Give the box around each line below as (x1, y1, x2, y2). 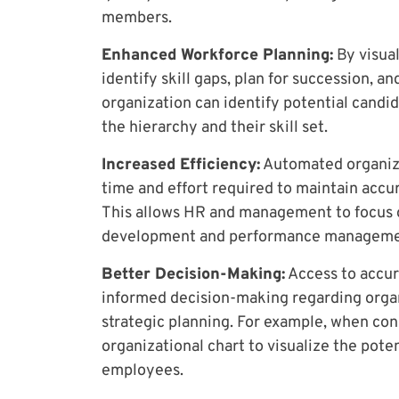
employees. (102, 360, 183, 381)
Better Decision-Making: (102, 264, 285, 285)
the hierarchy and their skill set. (102, 117, 328, 138)
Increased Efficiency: (102, 154, 260, 175)
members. (102, 7, 172, 28)
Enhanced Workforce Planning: (102, 45, 333, 66)
